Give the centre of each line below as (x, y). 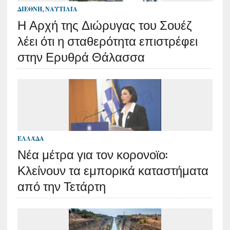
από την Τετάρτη (61, 186)
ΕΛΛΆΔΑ (31, 139)
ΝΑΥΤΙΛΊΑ (61, 9)
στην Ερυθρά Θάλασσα (81, 56)
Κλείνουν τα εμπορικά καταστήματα (113, 170)
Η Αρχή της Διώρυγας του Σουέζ (104, 24)
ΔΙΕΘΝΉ (30, 9)
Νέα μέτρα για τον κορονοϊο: (92, 154)
